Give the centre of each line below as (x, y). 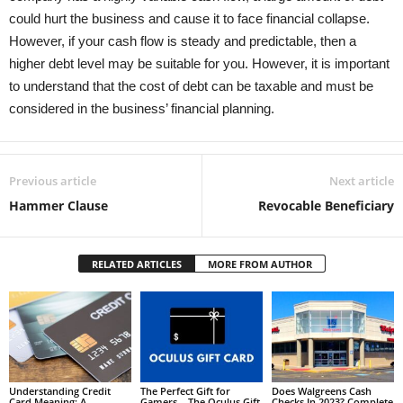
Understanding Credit (60, 391)
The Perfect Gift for (185, 391)
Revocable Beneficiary (326, 205)
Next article (362, 180)
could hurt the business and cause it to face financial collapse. (189, 18)
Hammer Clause (58, 205)
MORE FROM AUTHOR (260, 264)
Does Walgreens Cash (321, 391)
